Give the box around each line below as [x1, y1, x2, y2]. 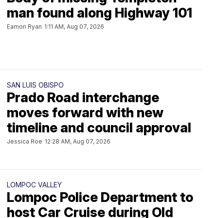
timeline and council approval [7, 120, 191, 136]
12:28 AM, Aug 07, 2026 [45, 138, 110, 145]
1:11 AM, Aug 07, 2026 [44, 23, 104, 30]
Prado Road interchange [7, 90, 159, 106]
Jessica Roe [7, 138, 42, 145]
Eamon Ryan [7, 23, 42, 30]
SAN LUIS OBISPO [7, 81, 64, 89]
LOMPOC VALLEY [7, 181, 62, 189]
